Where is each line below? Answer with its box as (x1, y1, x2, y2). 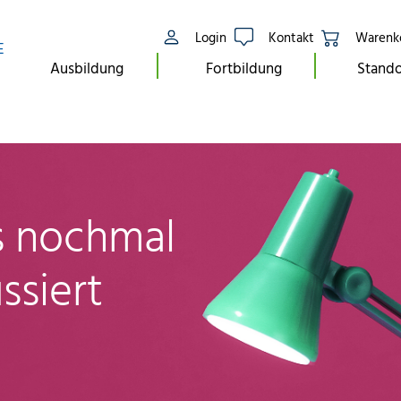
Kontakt (268, 26, 314, 47)
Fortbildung (206, 55, 283, 79)
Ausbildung (49, 55, 124, 79)
